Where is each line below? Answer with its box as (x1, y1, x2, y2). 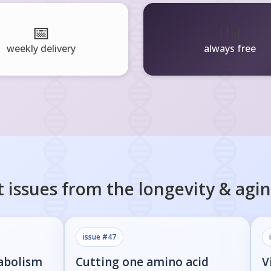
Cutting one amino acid (76, 253, 209, 270)
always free (204, 42, 256, 56)
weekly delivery (6, 42, 76, 56)
